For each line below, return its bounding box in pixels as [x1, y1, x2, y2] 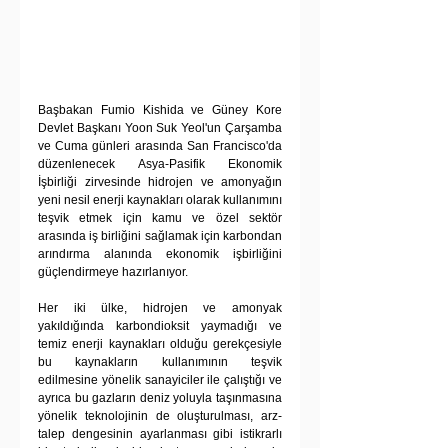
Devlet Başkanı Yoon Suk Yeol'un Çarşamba [38, 121, 282, 136]
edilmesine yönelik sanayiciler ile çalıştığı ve [38, 373, 282, 388]
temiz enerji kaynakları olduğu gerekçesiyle [38, 337, 282, 352]
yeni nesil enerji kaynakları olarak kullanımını [38, 193, 282, 208]
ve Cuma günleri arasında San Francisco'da [38, 139, 282, 154]
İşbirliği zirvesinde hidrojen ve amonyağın [38, 175, 282, 190]
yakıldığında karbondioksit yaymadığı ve [38, 319, 282, 334]
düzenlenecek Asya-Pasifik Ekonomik [38, 157, 282, 172]
